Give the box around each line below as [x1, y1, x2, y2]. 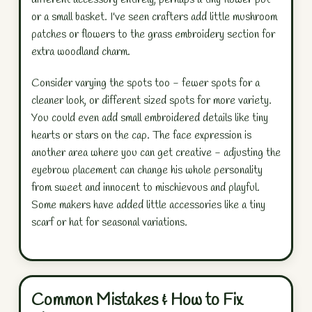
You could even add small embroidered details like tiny [31, 111, 268, 126]
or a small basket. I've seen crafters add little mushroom [31, 10, 277, 25]
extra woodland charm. [31, 45, 130, 60]
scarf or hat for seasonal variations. [31, 215, 187, 231]
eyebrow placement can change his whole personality [31, 163, 263, 178]
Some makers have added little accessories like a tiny [31, 198, 265, 213]
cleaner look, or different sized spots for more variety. [31, 93, 272, 109]
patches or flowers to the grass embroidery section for [31, 27, 275, 42]
